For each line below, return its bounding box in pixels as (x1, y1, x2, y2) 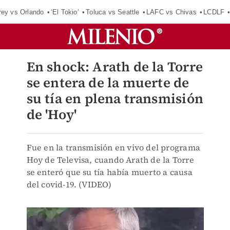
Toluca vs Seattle (86, 8, 140, 16)
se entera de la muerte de (26, 73, 189, 92)
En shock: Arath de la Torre (26, 57, 203, 76)
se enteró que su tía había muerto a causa (26, 166, 193, 178)
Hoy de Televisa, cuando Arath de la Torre (26, 154, 194, 165)
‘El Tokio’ (50, 8, 79, 16)
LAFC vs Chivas (146, 8, 197, 16)
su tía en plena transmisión (26, 89, 203, 108)
